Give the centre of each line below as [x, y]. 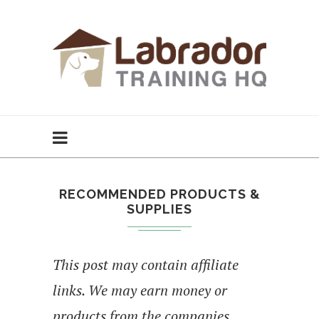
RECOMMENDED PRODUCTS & [159, 194]
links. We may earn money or [140, 290]
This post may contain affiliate [146, 264]
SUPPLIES [159, 209]
